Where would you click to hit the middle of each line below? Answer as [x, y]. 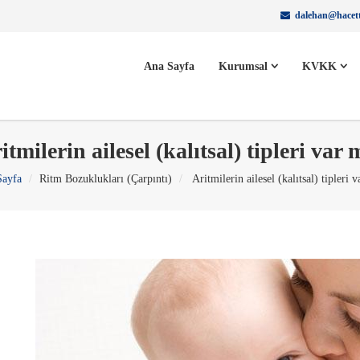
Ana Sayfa [169, 66]
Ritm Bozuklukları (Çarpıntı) [105, 179]
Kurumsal [245, 66]
